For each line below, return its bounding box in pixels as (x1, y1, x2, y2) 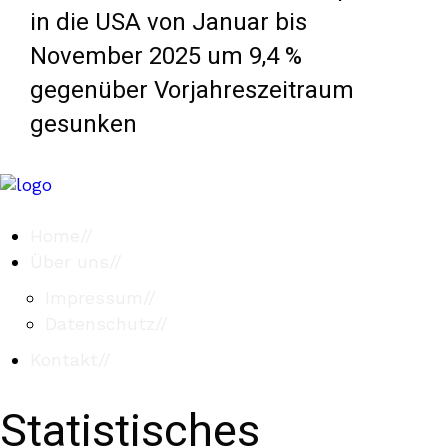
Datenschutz (45, 313, 155, 334)
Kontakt (30, 349, 98, 370)
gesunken (30, 107, 137, 142)
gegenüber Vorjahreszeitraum (30, 73, 354, 108)
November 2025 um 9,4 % (30, 39, 302, 74)
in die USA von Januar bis (30, 5, 307, 40)
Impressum (45, 287, 143, 308)
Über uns (30, 251, 109, 272)
